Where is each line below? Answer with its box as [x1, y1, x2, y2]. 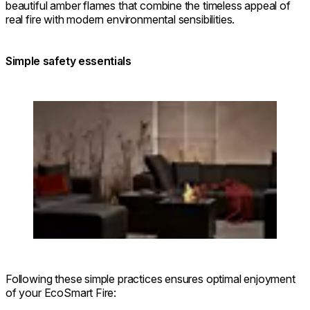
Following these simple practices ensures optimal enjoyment [6, 271, 295, 286]
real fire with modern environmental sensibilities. [6, 12, 235, 27]
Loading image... [33, 100, 112, 115]
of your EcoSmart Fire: [6, 285, 117, 300]
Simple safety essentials [6, 54, 131, 69]
